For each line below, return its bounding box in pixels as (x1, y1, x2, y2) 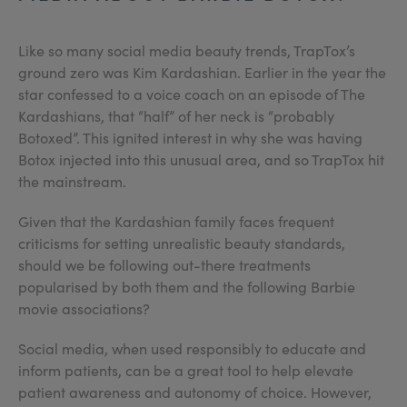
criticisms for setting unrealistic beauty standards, (18, 233, 345, 253)
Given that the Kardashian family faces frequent (18, 212, 334, 231)
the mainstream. (18, 172, 126, 191)
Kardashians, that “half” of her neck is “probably (18, 106, 334, 125)
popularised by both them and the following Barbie (18, 277, 355, 296)
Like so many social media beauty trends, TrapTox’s (18, 41, 355, 60)
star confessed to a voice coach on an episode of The (18, 84, 365, 104)
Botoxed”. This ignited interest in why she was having (18, 128, 362, 147)
